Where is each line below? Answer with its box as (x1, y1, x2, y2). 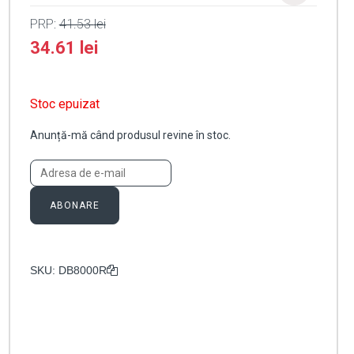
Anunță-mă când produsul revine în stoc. (29, 129, 231, 142)
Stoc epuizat (29, 96, 100, 112)
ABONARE (49, 200, 100, 212)
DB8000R (58, 264, 107, 277)
